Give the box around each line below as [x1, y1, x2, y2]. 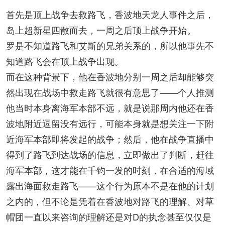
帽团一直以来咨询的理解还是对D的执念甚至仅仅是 [6, 210, 211, 223]
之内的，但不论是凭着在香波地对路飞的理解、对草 [6, 194, 214, 207]
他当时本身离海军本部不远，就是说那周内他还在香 [6, 101, 214, 114]
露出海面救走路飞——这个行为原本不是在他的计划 [6, 179, 214, 192]
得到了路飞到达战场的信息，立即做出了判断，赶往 [6, 148, 214, 161]
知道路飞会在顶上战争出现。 [6, 54, 124, 67]
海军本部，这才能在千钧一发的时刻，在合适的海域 [6, 163, 214, 176]
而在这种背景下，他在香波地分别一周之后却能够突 [6, 70, 214, 83]
